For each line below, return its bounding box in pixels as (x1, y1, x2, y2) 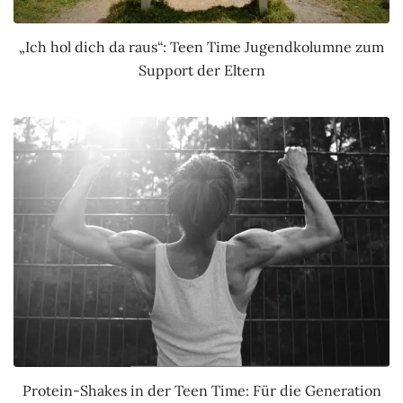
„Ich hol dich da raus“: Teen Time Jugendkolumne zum (19, 38, 384, 57)
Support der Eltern (138, 61, 265, 80)
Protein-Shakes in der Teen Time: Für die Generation (22, 381, 381, 400)
